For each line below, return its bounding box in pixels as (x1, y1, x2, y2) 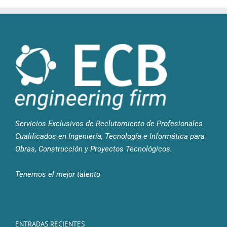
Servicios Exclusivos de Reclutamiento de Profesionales (15, 119, 203, 128)
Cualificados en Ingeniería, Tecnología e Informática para (15, 131, 205, 141)
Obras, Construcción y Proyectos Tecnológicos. (15, 144, 172, 154)
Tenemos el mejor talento (15, 169, 100, 179)
